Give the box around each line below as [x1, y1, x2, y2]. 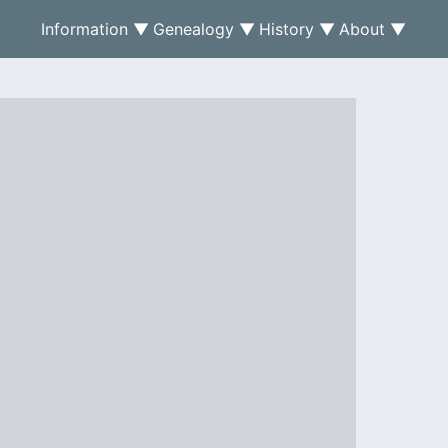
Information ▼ [41, 19, 149, 39]
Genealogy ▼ [153, 19, 255, 39]
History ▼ [259, 19, 335, 39]
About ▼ [339, 19, 406, 39]
